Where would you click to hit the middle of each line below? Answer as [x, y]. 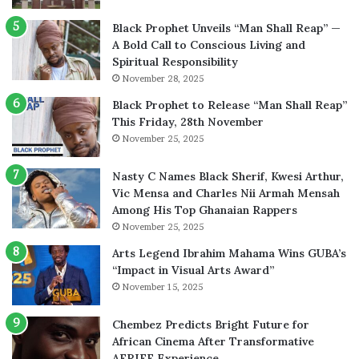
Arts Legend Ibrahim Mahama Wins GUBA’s [229, 254]
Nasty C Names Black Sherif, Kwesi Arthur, [228, 177]
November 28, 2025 [163, 79]
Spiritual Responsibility [175, 62]
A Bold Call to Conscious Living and [209, 45]
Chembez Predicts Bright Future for [211, 325]
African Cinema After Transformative [213, 342]
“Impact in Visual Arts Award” [193, 270]
